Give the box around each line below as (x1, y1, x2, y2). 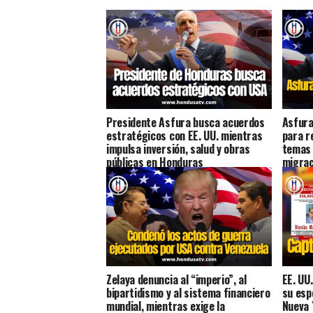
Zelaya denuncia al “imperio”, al (106, 270, 247, 288)
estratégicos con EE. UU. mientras (106, 126, 263, 144)
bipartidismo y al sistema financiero (106, 284, 270, 301)
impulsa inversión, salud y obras (106, 140, 250, 157)
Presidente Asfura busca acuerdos (106, 113, 265, 131)
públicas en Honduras (106, 153, 203, 170)
